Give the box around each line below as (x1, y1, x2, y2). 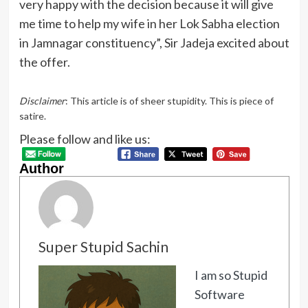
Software (194, 287, 245, 302)
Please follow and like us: (19, 131, 151, 146)
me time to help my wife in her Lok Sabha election (19, 15, 280, 31)
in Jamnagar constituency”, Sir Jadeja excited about (19, 34, 289, 50)
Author (19, 161, 64, 177)
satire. (19, 109, 46, 122)
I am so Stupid (194, 267, 267, 283)
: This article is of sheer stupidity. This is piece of (65, 94, 274, 107)
